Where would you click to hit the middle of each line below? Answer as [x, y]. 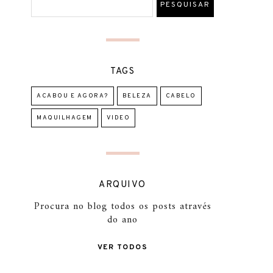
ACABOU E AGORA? [73, 96]
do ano [122, 220]
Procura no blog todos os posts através [122, 207]
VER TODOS [122, 247]
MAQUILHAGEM [65, 118]
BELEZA [137, 96]
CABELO [181, 96]
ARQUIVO [122, 185]
